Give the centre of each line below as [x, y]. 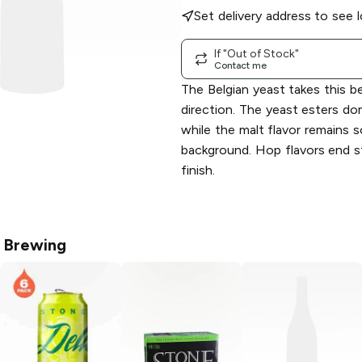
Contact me [240, 65]
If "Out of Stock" [257, 53]
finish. [198, 170]
